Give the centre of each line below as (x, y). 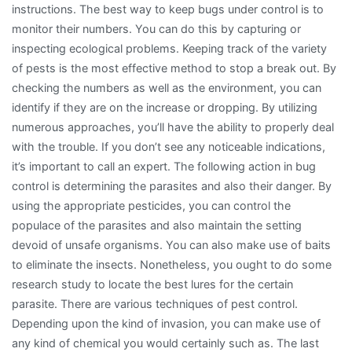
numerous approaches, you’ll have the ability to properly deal (173, 126)
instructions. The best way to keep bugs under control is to (168, 9)
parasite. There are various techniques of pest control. (155, 303)
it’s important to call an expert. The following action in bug (164, 166)
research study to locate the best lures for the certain (152, 284)
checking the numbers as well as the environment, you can (167, 87)
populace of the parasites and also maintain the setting (157, 225)
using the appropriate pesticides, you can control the (151, 205)
